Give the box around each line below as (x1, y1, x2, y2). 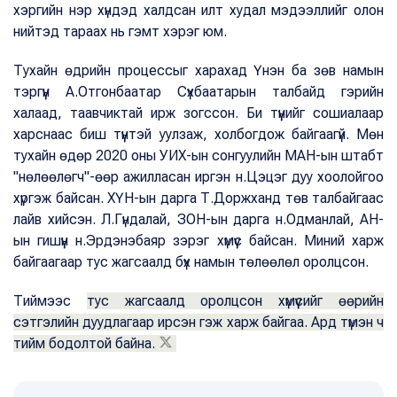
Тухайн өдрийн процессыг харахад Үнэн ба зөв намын (13, 61, 384, 79)
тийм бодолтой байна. (13, 334, 155, 352)
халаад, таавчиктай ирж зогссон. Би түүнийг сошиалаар (13, 104, 384, 121)
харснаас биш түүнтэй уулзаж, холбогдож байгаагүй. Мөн (13, 125, 384, 143)
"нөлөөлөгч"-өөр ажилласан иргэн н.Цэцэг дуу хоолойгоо (13, 167, 384, 185)
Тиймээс (13, 292, 87, 309)
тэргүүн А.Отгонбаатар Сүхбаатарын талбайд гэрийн (13, 82, 384, 100)
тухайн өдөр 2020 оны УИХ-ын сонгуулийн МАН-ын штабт (13, 146, 384, 164)
